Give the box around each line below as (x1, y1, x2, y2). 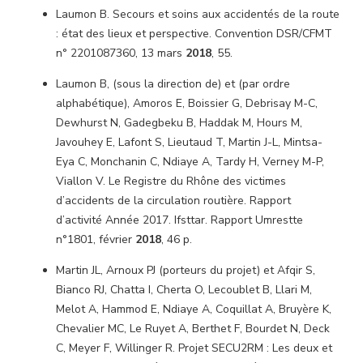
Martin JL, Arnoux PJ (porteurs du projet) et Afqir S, (56, 263, 315, 278)
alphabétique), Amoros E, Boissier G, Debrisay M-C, (56, 96, 318, 111)
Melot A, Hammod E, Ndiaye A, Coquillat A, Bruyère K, (56, 301, 331, 317)
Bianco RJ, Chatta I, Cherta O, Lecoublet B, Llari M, (56, 282, 312, 297)
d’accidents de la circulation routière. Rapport (56, 193, 291, 208)
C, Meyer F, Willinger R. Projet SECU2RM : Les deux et (56, 340, 332, 356)
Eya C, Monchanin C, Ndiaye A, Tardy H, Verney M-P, (56, 154, 324, 169)
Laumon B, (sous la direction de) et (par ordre (56, 76, 290, 92)
